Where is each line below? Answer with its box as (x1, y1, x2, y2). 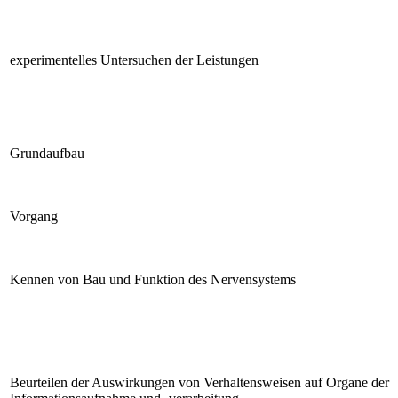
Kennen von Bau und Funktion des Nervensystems (10, 271, 296, 287)
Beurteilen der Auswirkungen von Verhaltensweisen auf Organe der (10, 374, 389, 390)
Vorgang (10, 208, 58, 224)
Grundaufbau (10, 145, 84, 161)
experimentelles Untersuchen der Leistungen (10, 52, 259, 68)
